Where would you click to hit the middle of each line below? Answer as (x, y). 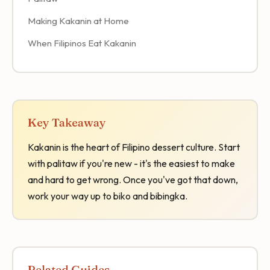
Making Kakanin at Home (78, 20)
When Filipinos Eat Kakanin (82, 43)
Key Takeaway (67, 122)
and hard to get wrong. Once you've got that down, (133, 179)
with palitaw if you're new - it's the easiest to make (131, 163)
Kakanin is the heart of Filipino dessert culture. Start (134, 147)
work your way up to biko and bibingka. (108, 196)
